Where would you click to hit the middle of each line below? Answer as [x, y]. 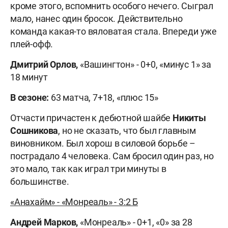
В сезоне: [30, 98]
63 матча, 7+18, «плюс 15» [104, 98]
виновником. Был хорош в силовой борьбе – [103, 144]
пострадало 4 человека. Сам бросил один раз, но [112, 156]
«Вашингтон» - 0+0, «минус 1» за [146, 65]
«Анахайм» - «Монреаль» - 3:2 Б [74, 202]
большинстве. [40, 182]
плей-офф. [32, 44]
